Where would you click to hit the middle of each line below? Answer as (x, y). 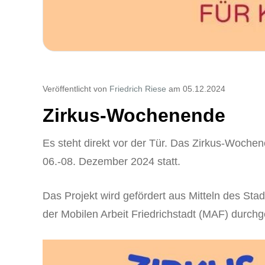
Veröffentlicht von (76, 88)
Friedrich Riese (138, 88)
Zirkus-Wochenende (134, 115)
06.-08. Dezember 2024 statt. (112, 161)
